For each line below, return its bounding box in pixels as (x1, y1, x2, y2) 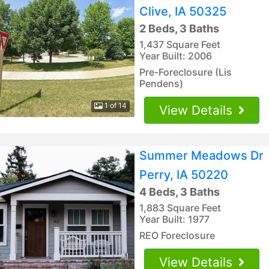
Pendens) (139, 77, 183, 89)
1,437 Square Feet (139, 38, 220, 50)
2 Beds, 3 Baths (139, 22, 219, 35)
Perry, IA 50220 (139, 167, 228, 182)
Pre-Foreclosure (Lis (139, 65, 232, 78)
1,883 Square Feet (139, 201, 221, 214)
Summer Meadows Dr (139, 148, 264, 163)
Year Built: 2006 (139, 49, 212, 62)
